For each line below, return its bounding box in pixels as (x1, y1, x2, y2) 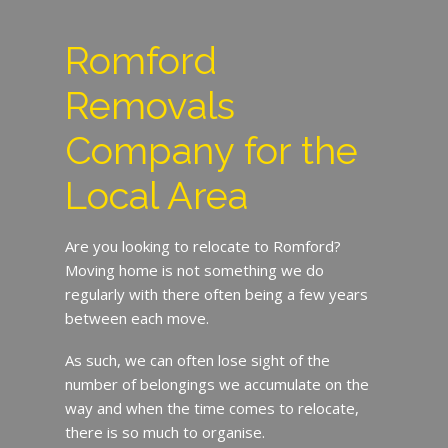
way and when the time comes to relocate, (64, 397, 359, 418)
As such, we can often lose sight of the (64, 349, 330, 370)
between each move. (64, 307, 209, 328)
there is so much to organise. (64, 421, 265, 442)
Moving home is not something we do (64, 259, 324, 280)
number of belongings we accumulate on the (64, 373, 369, 394)
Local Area (64, 172, 248, 218)
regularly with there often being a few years (64, 283, 368, 304)
